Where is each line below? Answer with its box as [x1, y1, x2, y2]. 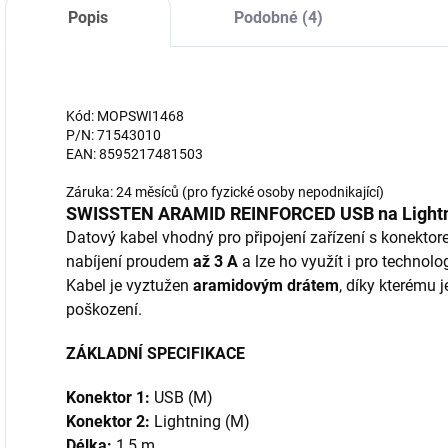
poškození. [66, 300, 142, 320]
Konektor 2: [66, 412, 150, 432]
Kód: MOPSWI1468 [66, 108, 184, 125]
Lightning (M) [150, 412, 250, 432]
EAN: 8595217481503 [66, 146, 203, 163]
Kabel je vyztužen [66, 276, 193, 296]
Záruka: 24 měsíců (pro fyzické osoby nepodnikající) [66, 184, 384, 201]
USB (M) [150, 388, 213, 408]
